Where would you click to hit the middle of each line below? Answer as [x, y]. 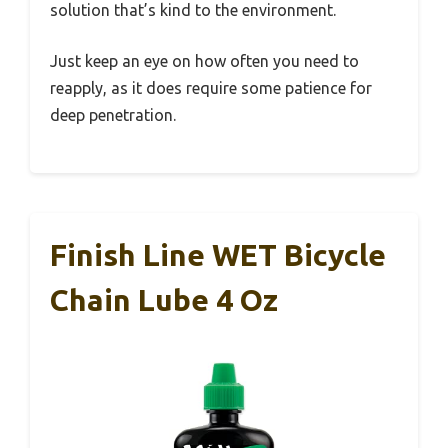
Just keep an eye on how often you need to [204, 60]
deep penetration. [113, 114]
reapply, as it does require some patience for [211, 87]
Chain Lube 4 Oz [164, 299]
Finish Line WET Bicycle [218, 254]
